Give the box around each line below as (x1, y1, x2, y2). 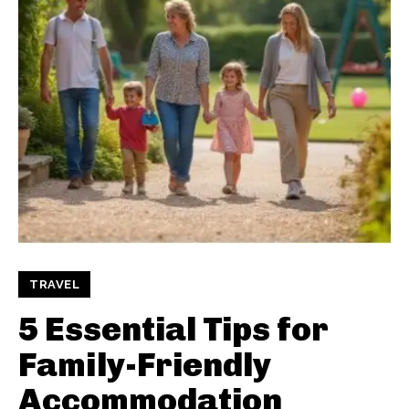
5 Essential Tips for (18, 309, 329, 349)
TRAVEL (29, 278, 79, 291)
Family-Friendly (18, 345, 271, 384)
